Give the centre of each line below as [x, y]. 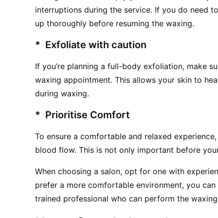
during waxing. [62, 93]
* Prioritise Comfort [82, 115]
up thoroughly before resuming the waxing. [115, 23]
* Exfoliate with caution [91, 45]
